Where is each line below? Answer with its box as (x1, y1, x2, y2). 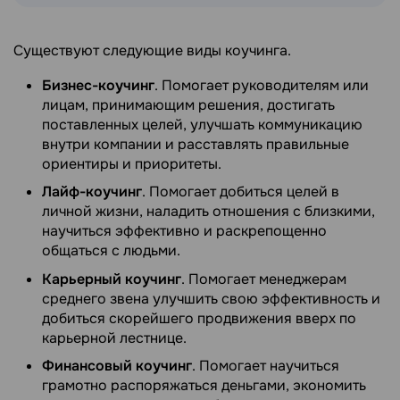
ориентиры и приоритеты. (42, 154, 221, 173)
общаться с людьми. (42, 241, 180, 261)
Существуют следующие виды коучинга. (13, 40, 291, 60)
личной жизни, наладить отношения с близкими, (42, 202, 375, 221)
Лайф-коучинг (42, 182, 142, 202)
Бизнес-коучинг (42, 75, 154, 95)
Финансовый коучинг (42, 356, 192, 376)
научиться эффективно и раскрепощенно (42, 221, 327, 241)
